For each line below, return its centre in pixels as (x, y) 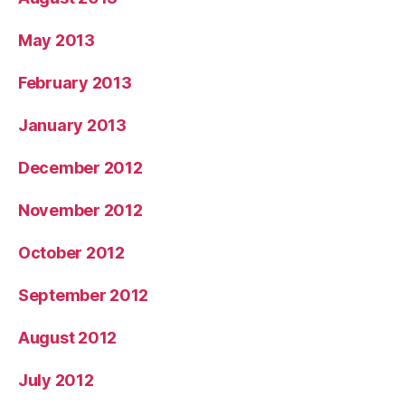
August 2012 (68, 337)
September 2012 (84, 295)
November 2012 (80, 210)
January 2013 (72, 125)
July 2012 (56, 380)
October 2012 (71, 252)
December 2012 (80, 167)
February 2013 (75, 82)
